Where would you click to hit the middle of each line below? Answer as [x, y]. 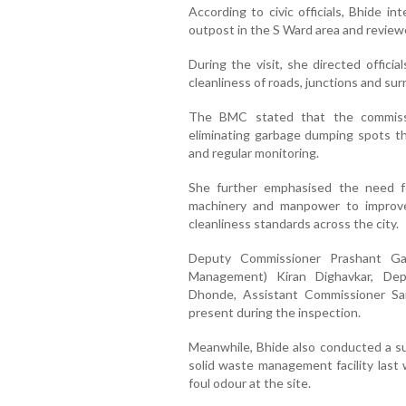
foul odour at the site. [249, 383]
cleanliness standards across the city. [293, 224]
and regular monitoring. [253, 153]
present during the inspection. [274, 313]
